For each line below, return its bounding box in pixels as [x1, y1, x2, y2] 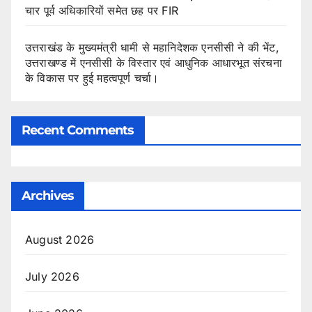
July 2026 [25, 270, 79, 284]
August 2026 [25, 233, 95, 247]
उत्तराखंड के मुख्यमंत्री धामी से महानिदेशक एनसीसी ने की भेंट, [25, 40, 279, 54]
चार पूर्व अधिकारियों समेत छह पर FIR [25, 3, 178, 17]
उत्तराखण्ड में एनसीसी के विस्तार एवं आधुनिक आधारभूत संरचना [25, 55, 282, 70]
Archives [22, 188, 74, 204]
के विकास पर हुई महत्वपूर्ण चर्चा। [25, 70, 159, 85]
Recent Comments [22, 123, 134, 139]
